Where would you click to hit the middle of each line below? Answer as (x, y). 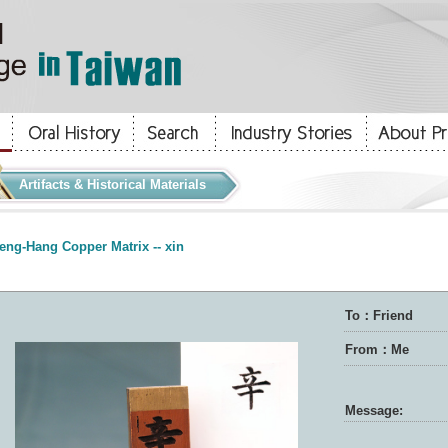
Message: (373, 410)
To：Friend (378, 315)
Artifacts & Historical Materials (112, 184)
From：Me (376, 349)
